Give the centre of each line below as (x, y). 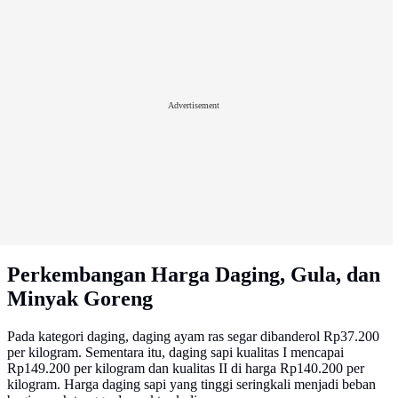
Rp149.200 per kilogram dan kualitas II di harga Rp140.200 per (186, 368)
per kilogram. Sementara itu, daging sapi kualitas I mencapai (175, 352)
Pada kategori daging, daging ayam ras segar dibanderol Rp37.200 (193, 336)
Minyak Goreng (80, 298)
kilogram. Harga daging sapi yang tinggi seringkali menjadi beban (191, 384)
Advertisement (194, 105)
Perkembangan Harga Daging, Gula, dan (194, 275)
